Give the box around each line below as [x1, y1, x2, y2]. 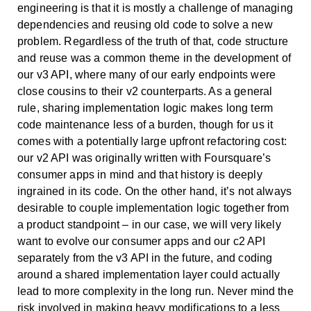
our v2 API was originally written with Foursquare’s [17, 151, 271, 164]
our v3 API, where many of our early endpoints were [17, 68, 276, 81]
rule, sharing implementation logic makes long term [17, 101, 274, 114]
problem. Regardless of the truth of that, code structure [17, 35, 288, 47]
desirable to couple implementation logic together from [17, 201, 289, 214]
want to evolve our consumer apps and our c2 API [17, 235, 266, 247]
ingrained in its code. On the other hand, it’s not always [17, 185, 292, 197]
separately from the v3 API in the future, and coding [17, 251, 273, 264]
